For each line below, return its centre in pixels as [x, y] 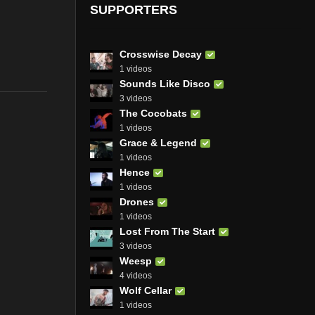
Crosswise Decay [161, 54]
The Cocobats [153, 113]
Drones [137, 201]
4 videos [136, 275]
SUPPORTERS [134, 9]
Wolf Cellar [146, 290]
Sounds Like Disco [165, 83]
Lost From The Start [167, 231]
